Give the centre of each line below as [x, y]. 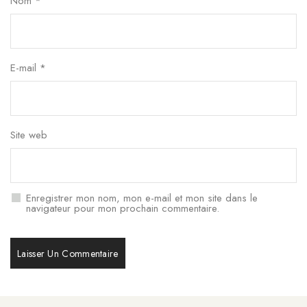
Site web [29, 135]
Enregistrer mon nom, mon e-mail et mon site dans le [142, 198]
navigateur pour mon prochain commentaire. [123, 208]
